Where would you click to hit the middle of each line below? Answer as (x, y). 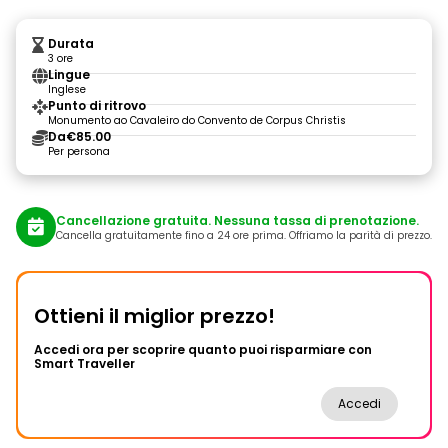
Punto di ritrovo (97, 105)
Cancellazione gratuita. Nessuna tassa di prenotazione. (237, 220)
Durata (71, 43)
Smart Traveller (84, 363)
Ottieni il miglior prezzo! (154, 316)
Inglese (67, 89)
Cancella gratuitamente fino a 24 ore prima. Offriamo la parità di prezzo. (244, 235)
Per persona (79, 151)
